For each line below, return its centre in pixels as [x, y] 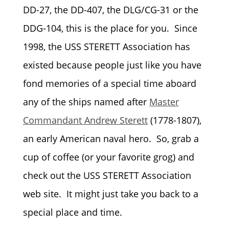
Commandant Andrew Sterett [85, 120]
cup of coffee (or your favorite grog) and [108, 157]
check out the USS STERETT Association [107, 175]
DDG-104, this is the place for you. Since [110, 28]
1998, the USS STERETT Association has [106, 46]
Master [164, 101]
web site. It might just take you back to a [110, 193]
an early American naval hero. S [92, 138]
